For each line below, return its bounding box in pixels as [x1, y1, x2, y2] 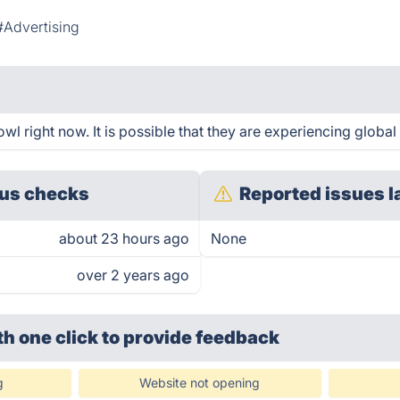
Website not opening [139, 375, 261, 390]
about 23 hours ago [59, 229, 189, 247]
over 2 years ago [77, 266, 189, 284]
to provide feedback [102, 327, 280, 348]
